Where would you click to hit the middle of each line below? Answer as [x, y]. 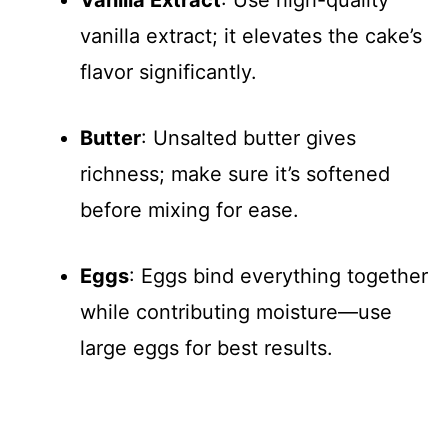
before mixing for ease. [189, 209]
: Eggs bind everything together [278, 275]
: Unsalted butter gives [248, 137]
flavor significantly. [168, 71]
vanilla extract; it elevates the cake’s [251, 35]
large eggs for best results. [206, 347]
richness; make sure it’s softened [235, 173]
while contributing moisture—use [236, 311]
